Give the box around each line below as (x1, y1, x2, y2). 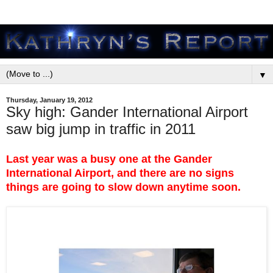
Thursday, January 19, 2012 (6, 96, 93, 104)
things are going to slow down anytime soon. (6, 180, 241, 193)
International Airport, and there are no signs (6, 166, 234, 179)
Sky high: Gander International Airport (6, 104, 248, 120)
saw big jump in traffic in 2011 (6, 121, 196, 137)
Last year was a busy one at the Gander (6, 152, 212, 165)
